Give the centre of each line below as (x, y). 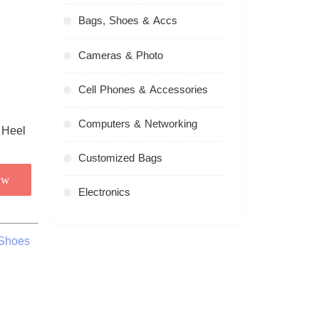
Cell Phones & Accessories (143, 89)
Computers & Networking (137, 124)
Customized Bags (120, 158)
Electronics (104, 192)
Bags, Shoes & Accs (127, 21)
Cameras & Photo (120, 55)
